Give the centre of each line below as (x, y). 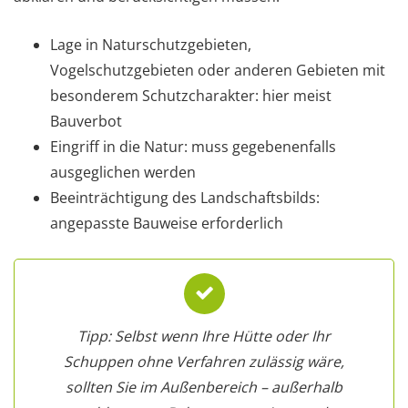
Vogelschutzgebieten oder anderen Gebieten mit (218, 71)
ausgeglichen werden (123, 173)
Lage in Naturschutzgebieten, (151, 45)
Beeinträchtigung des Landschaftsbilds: (185, 198)
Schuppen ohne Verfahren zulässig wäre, (204, 362)
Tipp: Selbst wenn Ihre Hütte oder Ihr (204, 337)
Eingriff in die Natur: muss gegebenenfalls (193, 147)
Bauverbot (86, 122)
